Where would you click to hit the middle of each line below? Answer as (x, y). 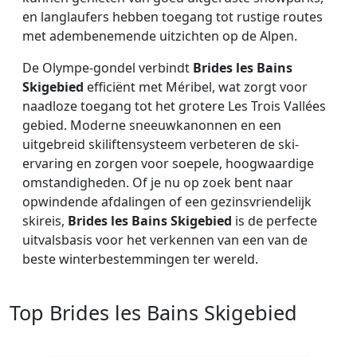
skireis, (45, 221)
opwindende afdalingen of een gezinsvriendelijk (167, 202)
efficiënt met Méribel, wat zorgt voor (196, 87)
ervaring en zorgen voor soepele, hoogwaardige (168, 164)
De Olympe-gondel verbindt (108, 68)
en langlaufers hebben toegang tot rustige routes (173, 17)
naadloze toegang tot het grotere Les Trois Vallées (174, 106)
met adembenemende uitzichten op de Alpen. (160, 36)
